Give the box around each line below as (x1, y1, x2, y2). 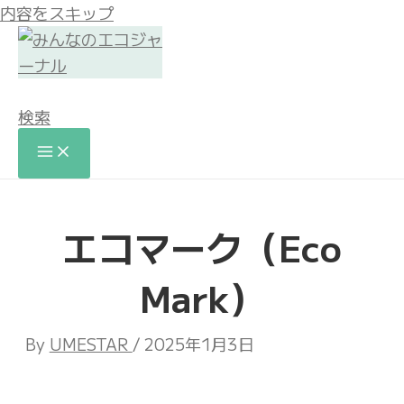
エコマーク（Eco (62, 221, 342, 273)
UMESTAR (49, 332, 133, 355)
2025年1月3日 (143, 332, 254, 355)
